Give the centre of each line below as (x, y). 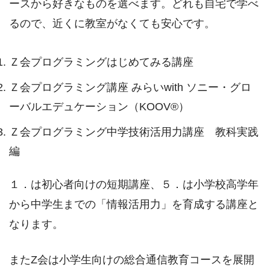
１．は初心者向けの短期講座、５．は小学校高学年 (134, 184)
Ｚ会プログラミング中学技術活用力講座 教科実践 (134, 132)
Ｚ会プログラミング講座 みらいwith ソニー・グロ (130, 88)
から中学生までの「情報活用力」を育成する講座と (134, 204)
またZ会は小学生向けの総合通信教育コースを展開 (132, 260)
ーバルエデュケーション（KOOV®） (99, 107)
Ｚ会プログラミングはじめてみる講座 (101, 62)
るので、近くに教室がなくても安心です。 (112, 23)
